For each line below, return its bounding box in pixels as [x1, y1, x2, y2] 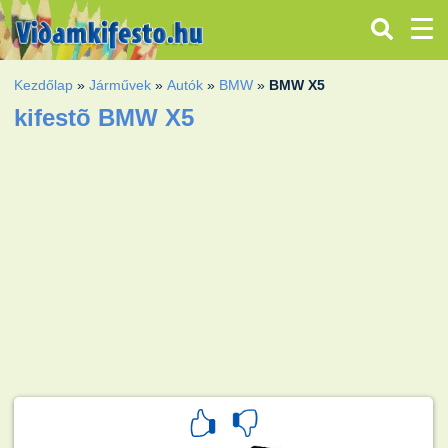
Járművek [89, 76, 152, 93]
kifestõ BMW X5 [14, 103, 195, 131]
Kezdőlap [14, 76, 74, 93]
